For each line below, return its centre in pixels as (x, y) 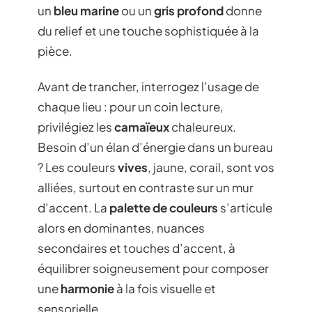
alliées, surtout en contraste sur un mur (146, 187)
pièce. (55, 50)
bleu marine (86, 10)
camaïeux (142, 127)
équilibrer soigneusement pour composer (153, 268)
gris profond (189, 10)
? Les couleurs (78, 167)
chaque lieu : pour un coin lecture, (131, 107)
